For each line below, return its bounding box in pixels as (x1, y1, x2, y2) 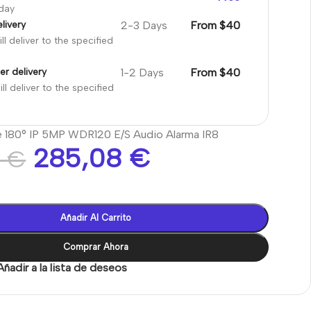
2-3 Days (120, 18, 167, 32)
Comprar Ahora (63, 241, 129, 252)
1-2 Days (120, 65, 164, 79)
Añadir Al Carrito (60, 212, 132, 223)
